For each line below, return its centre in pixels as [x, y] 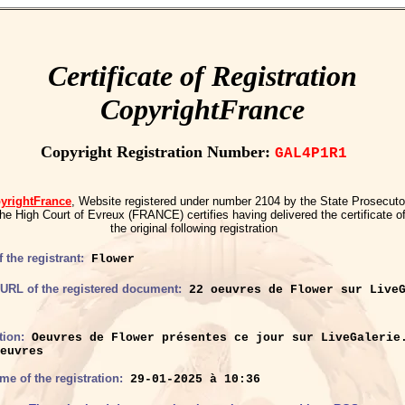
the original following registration [193, 228]
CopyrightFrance [202, 109]
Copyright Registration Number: [157, 152]
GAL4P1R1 [311, 154]
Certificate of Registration [202, 76]
